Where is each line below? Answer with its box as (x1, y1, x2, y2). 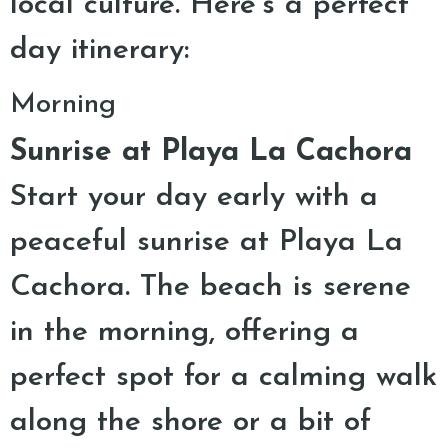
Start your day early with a (10, 182, 378, 213)
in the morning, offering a (10, 317, 359, 348)
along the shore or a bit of (10, 407, 371, 438)
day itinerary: (10, 35, 189, 66)
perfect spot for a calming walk (10, 362, 437, 393)
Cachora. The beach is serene (10, 272, 411, 303)
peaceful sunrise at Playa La (10, 227, 403, 258)
